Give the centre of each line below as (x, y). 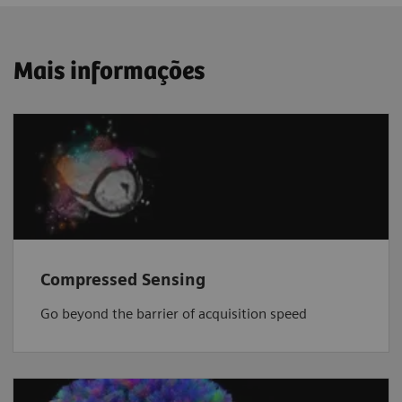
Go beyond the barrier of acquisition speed (174, 313)
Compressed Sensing (123, 279)
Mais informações (109, 72)
